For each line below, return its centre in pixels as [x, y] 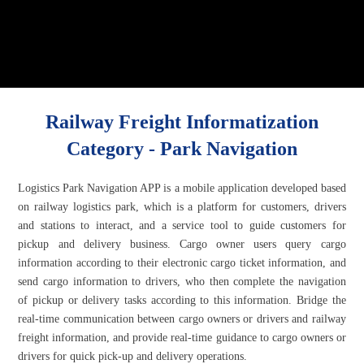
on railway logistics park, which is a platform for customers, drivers [182, 207]
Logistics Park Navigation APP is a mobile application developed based [182, 188]
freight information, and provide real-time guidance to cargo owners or [182, 338]
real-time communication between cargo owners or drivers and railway [182, 319]
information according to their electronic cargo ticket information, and [182, 263]
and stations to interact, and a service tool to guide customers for [182, 226]
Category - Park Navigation [182, 149]
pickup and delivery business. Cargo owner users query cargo [182, 245]
